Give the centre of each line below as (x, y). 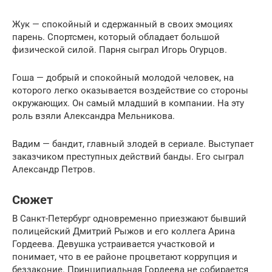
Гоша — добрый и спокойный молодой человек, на (123, 78)
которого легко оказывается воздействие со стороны (130, 90)
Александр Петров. (54, 169)
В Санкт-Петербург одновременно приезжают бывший (129, 219)
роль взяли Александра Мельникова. (93, 116)
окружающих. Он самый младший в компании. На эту (128, 103)
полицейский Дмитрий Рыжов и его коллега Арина (124, 231)
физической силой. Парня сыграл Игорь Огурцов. (120, 50)
